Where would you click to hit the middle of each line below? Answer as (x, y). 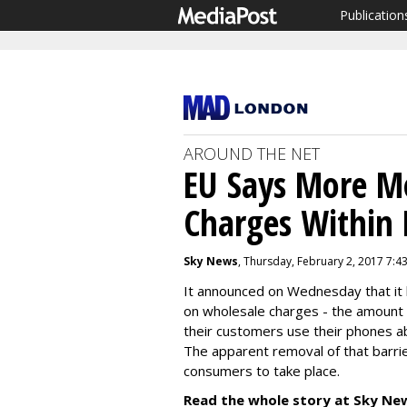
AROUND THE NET (252, 154)
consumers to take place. (262, 371)
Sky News (211, 261)
